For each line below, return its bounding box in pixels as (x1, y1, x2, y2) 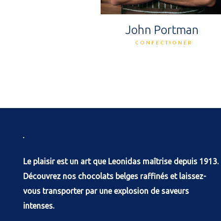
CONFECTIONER (135, 40, 193, 46)
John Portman (125, 23, 199, 37)
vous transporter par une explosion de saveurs (23, 186, 189, 196)
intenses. (23, 201, 55, 211)
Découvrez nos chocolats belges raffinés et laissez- (23, 172, 207, 181)
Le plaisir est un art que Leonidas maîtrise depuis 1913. (23, 157, 219, 166)
